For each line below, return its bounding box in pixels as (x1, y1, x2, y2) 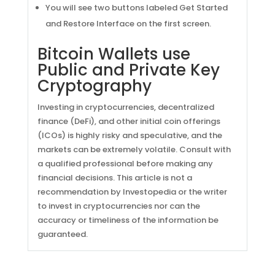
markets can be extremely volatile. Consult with (37, 144, 231, 155)
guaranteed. (37, 228, 88, 240)
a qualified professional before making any (37, 158, 213, 169)
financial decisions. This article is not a (37, 172, 192, 184)
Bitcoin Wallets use (37, 43, 190, 65)
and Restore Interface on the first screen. (45, 18, 211, 29)
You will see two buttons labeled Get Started (45, 2, 228, 14)
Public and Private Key (37, 59, 220, 81)
